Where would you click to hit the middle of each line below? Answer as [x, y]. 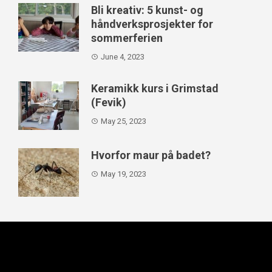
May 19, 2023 [124, 174]
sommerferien [127, 38]
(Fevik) [109, 102]
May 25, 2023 [124, 121]
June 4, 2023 [123, 56]
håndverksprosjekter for [152, 24]
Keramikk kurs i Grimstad [155, 88]
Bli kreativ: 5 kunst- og [147, 10]
